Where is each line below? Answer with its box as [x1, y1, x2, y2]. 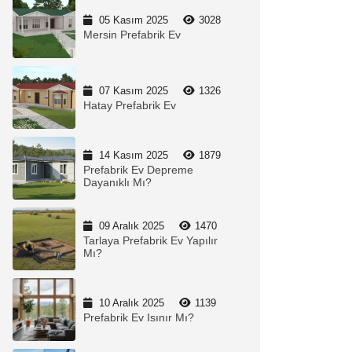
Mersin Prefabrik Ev [83, 28, 181, 41]
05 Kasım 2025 [96, 14, 171, 26]
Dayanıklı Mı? [83, 176, 152, 189]
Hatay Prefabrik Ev [83, 99, 176, 112]
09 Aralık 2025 [96, 220, 167, 232]
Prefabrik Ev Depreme [83, 163, 193, 176]
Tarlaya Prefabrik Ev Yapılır [83, 234, 218, 247]
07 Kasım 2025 [96, 85, 171, 97]
